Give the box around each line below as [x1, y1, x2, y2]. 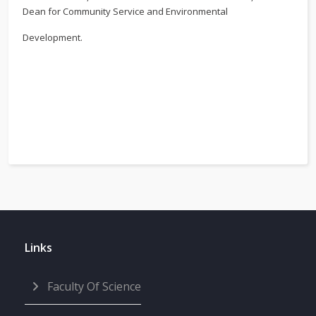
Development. [23, 31, 83, 44]
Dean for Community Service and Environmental [23, 5, 228, 18]
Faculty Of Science [44, 279, 141, 295]
